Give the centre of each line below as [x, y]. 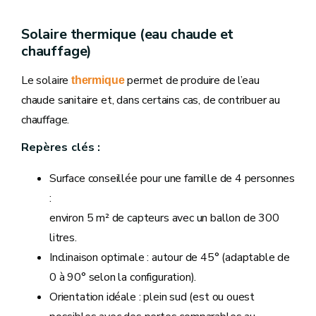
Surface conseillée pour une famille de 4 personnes [172, 178]
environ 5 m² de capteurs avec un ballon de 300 [164, 218]
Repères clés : [61, 147]
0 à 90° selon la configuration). [123, 277]
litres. [63, 238]
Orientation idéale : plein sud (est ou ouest [152, 297]
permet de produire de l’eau [192, 80]
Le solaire [47, 80]
